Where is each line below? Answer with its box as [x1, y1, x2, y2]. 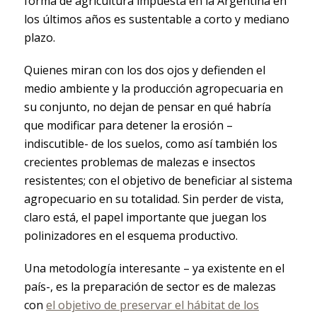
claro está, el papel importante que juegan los [23, 209, 267, 226]
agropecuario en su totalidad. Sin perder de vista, [23, 191, 284, 207]
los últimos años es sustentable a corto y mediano [23, 11, 289, 28]
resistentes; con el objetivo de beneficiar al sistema [23, 173, 292, 189]
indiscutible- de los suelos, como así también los [23, 136, 277, 152]
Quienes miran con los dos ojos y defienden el [23, 62, 265, 79]
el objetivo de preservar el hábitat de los [45, 297, 259, 313]
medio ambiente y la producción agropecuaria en [23, 81, 283, 97]
